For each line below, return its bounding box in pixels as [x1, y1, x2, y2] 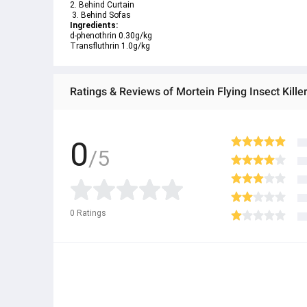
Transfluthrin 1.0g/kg [70, 41, 150, 51]
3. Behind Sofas [70, 10, 131, 20]
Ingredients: [70, 21, 120, 30]
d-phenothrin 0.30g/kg [70, 31, 152, 40]
